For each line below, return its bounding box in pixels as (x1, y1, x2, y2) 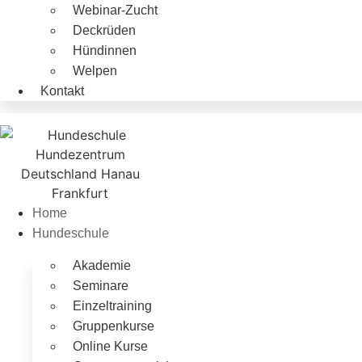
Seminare (73, 279, 128, 293)
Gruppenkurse (73, 319, 154, 334)
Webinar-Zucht (73, 3, 158, 18)
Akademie (73, 259, 131, 273)
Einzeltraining (73, 299, 152, 314)
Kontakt (40, 84, 84, 99)
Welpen (73, 64, 117, 78)
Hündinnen (73, 44, 137, 58)
